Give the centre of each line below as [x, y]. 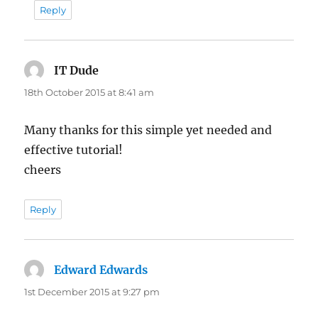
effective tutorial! [74, 149]
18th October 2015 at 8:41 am [89, 92]
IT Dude [77, 70]
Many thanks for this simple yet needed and [148, 130]
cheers [43, 169]
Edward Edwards [101, 269]
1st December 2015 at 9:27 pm [92, 291]
